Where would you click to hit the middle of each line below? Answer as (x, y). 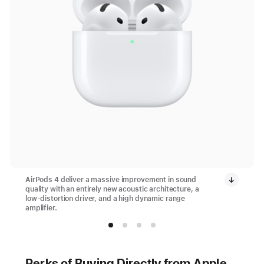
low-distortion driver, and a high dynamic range (105, 199)
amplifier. (41, 208)
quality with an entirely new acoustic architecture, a (112, 189)
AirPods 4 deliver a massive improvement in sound (111, 180)
